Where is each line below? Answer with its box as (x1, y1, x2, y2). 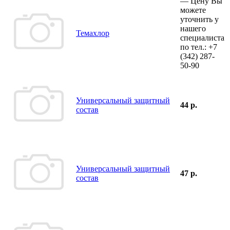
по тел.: (180, 42, 208, 51)
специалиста (180, 33, 224, 42)
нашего (180, 24, 206, 33)
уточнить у (180, 14, 219, 24)
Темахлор (76, 28, 109, 37)
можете (180, 5, 206, 14)
